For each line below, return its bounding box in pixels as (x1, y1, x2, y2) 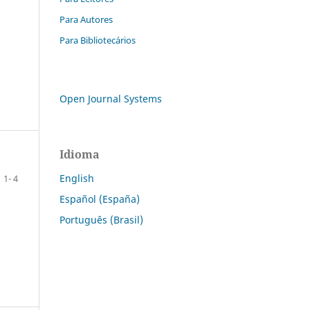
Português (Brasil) (60, 212, 143, 226)
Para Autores (60, 12, 113, 26)
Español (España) (60, 192, 140, 206)
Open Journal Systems (60, 91, 162, 105)
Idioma (60, 146, 100, 162)
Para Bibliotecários (60, 33, 136, 46)
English (60, 171, 94, 185)
